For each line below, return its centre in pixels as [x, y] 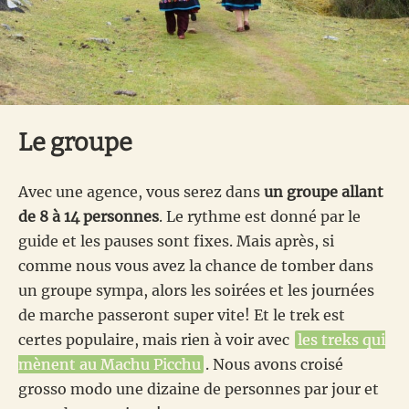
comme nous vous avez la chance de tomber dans [196, 265]
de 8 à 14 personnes [89, 216]
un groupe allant [324, 191]
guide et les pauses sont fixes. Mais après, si [176, 241]
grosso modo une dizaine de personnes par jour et [199, 388]
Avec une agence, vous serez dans [141, 191]
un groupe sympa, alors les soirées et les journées [196, 290]
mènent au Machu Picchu [110, 364]
